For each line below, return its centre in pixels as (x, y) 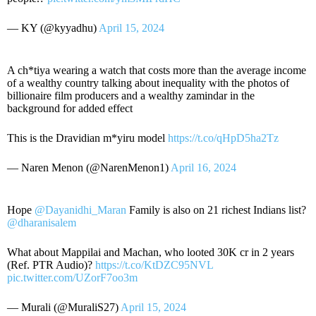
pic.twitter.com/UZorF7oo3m (72, 277)
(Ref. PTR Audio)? (51, 265)
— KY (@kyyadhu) (53, 28)
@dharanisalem (42, 222)
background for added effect (70, 108)
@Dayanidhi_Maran (80, 209)
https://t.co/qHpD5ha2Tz (223, 138)
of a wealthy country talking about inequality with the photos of (148, 83)
